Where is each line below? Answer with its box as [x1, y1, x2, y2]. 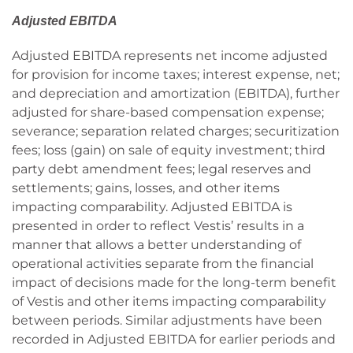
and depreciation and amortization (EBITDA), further [12, 86, 340, 101]
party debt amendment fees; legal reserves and [12, 162, 311, 176]
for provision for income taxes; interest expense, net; [12, 67, 340, 82]
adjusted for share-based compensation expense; [12, 105, 324, 120]
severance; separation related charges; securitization [12, 124, 340, 139]
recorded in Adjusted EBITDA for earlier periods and [12, 332, 336, 347]
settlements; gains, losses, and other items [12, 180, 280, 195]
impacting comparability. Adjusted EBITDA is [12, 199, 292, 214]
